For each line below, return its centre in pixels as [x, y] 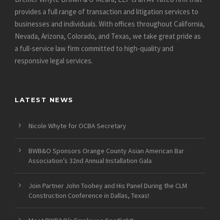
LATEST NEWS [44, 99]
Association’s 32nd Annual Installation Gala [90, 160]
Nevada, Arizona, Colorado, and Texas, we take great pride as [108, 36]
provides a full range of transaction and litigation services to [107, 11]
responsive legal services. [54, 60]
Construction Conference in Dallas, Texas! [89, 195]
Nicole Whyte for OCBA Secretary [77, 125]
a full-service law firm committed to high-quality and [94, 48]
